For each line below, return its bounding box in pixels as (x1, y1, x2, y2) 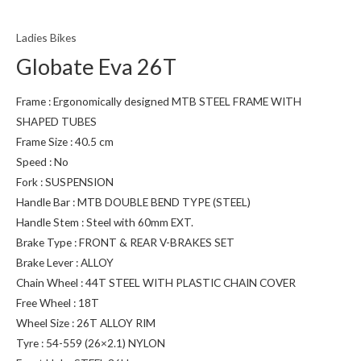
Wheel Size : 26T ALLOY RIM (16, 315, 156, 330)
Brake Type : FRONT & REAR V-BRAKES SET (16, 234, 234, 249)
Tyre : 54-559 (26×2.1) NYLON (16, 335, 165, 350)
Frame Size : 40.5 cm (16, 134, 114, 148)
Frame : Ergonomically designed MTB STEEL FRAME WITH (16, 93, 301, 108)
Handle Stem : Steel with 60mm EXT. (16, 214, 193, 229)
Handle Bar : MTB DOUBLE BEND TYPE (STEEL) (16, 194, 251, 209)
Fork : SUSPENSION (16, 174, 114, 189)
